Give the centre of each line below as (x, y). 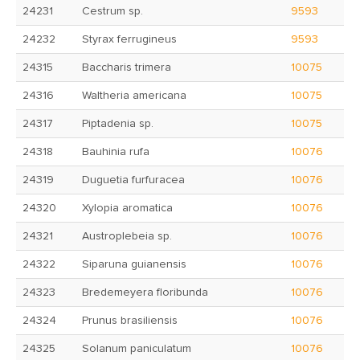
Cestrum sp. (112, 11)
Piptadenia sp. (118, 124)
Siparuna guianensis (134, 264)
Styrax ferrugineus (129, 39)
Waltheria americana (134, 96)
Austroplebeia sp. (127, 236)
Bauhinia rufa (116, 152)
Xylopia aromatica (127, 208)
